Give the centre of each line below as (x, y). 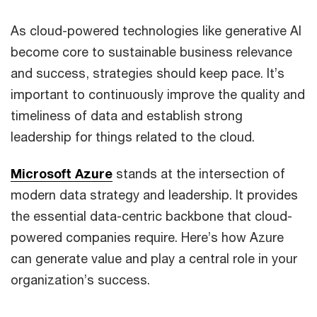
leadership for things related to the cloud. (133, 137)
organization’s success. (80, 279)
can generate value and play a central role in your (154, 258)
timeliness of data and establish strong (127, 115)
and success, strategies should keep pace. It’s (148, 73)
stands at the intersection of (199, 173)
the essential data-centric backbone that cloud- (151, 216)
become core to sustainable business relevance (151, 52)
